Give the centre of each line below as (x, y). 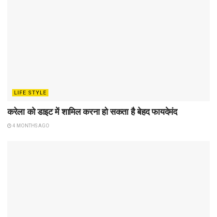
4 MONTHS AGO (31, 125)
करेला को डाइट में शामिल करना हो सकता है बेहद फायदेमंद (92, 112)
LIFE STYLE (30, 93)
